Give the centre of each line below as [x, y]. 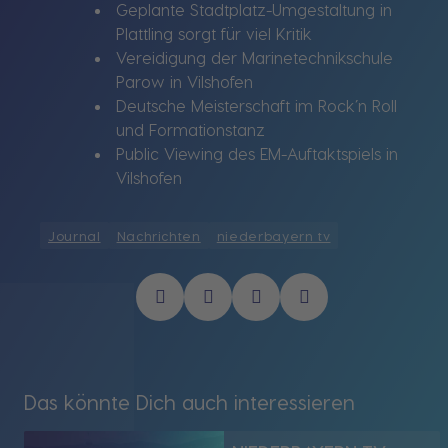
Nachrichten [158, 235]
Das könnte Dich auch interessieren [189, 401]
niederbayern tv [273, 235]
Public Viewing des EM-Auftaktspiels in [257, 153]
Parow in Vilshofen [184, 81]
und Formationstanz [190, 129]
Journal [74, 235]
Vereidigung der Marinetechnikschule [254, 57]
